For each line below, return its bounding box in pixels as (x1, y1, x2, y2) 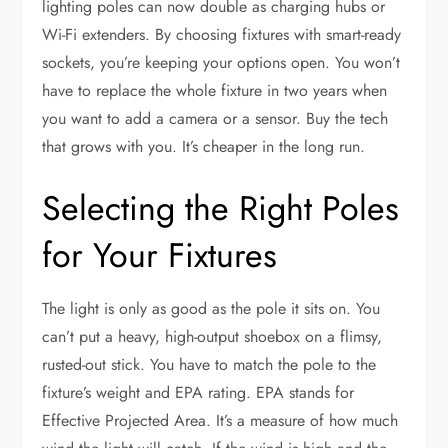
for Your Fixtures (42, 231, 278, 281)
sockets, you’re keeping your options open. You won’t (42, 51, 401, 75)
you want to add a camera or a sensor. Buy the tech (42, 107, 389, 131)
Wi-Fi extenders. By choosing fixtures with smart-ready (42, 23, 402, 47)
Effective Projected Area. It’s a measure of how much (42, 409, 399, 433)
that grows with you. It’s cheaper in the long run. (42, 135, 366, 159)
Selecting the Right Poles (42, 184, 400, 234)
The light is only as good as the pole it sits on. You (42, 297, 381, 321)
